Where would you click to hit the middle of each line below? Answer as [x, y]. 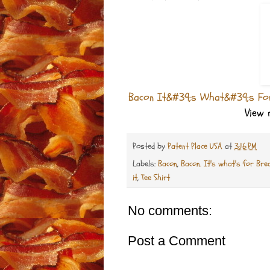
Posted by [150, 146]
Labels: [145, 164]
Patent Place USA [196, 146]
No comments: [170, 211]
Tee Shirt [155, 178]
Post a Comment [177, 241]
